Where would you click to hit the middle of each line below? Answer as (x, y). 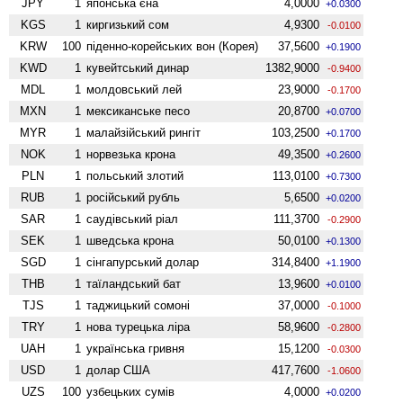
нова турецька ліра (139, 327)
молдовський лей (134, 89)
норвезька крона (131, 154)
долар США (119, 370)
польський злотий (135, 175)
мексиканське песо (139, 111)
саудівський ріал (133, 219)
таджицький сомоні (139, 305)
